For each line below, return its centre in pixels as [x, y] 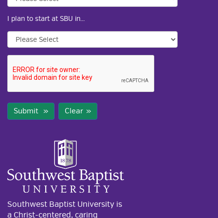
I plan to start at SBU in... [46, 19]
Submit [27, 111]
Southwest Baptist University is [65, 204]
